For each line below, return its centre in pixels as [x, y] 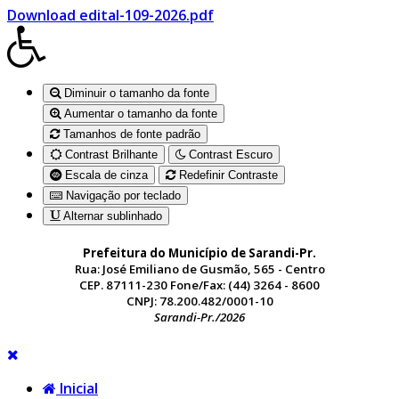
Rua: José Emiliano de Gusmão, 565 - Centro [199, 269]
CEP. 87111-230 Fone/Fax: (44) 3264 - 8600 [199, 285]
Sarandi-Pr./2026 [199, 317]
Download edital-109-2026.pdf [110, 15]
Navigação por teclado [122, 195]
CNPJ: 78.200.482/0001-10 [199, 301]
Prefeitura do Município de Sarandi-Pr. [199, 252]
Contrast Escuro [229, 154]
